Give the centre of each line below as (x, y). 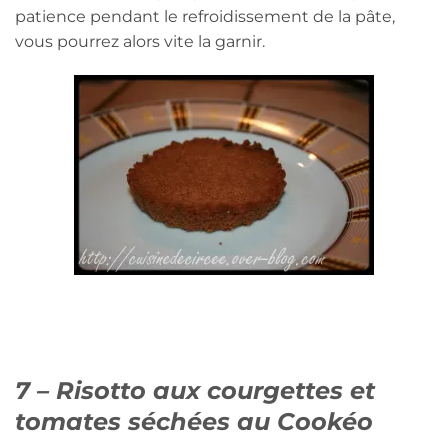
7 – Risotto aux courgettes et (195, 390)
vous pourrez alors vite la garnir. (140, 41)
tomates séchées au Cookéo (194, 421)
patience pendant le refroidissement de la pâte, (205, 16)
